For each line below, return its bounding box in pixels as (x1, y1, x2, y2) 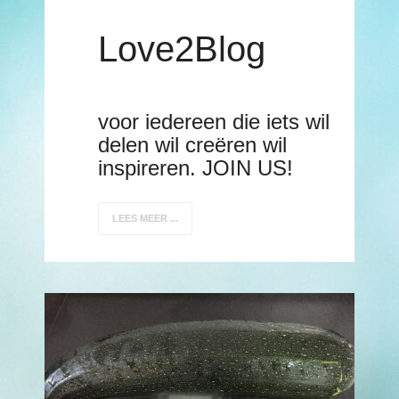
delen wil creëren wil (98, 132, 287, 157)
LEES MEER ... (112, 212, 178, 224)
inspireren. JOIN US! (98, 155, 293, 180)
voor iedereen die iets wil (98, 109, 330, 134)
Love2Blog (98, 28, 265, 69)
